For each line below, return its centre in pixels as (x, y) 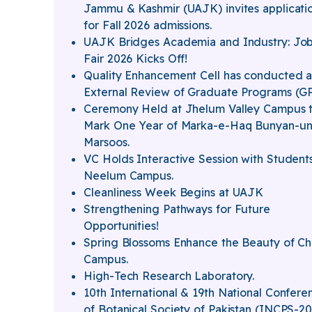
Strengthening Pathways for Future (177, 209)
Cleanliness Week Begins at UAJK (174, 192)
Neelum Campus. (128, 175)
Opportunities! (121, 226)
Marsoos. (107, 142)
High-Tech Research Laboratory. (169, 276)
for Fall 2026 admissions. (148, 25)
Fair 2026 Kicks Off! (136, 58)
